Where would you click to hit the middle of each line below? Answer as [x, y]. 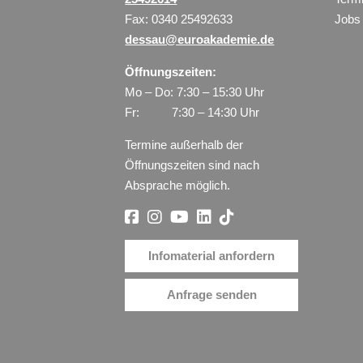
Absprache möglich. [178, 185]
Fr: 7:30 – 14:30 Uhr [192, 112]
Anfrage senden [211, 295]
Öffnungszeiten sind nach [192, 164]
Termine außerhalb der [184, 144]
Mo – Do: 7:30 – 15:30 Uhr [195, 92]
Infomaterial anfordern [212, 256]
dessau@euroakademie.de [200, 39]
